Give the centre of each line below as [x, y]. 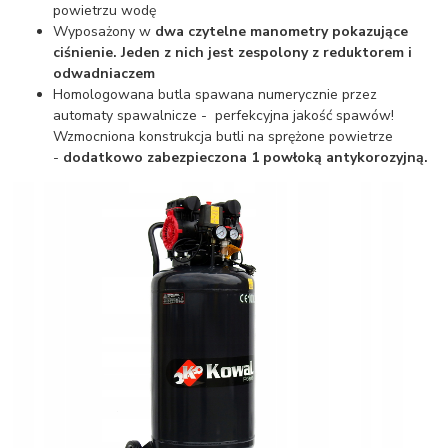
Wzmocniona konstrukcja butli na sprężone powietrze [223, 136]
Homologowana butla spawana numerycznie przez [215, 94]
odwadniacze [98, 73]
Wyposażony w [104, 31]
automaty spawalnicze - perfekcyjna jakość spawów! [224, 115]
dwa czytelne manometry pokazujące [282, 31]
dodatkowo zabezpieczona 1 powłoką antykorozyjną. [246, 157]
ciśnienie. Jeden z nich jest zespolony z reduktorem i [233, 52]
